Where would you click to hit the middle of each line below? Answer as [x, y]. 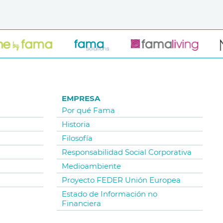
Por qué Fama [88, 111]
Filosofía [77, 138]
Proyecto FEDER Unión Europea [121, 180]
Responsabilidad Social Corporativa [126, 152]
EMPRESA [81, 99]
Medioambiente [91, 166]
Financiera [81, 204]
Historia [76, 124]
